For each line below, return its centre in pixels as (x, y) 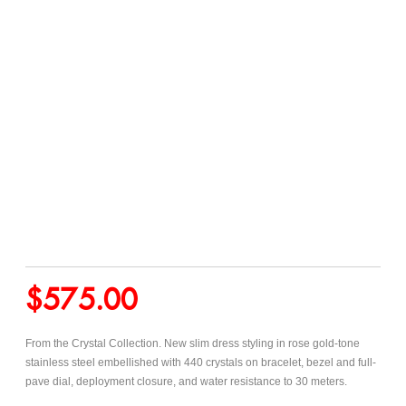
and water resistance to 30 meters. (261, 382)
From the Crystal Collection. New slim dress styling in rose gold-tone (193, 344)
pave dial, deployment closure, (101, 382)
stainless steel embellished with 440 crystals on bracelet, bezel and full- (201, 363)
